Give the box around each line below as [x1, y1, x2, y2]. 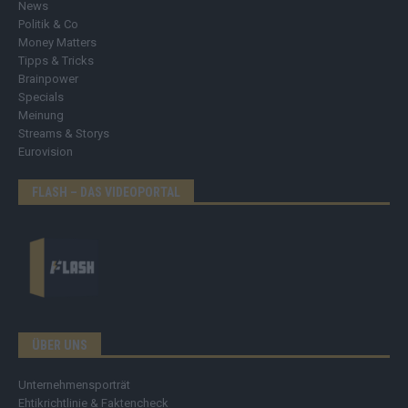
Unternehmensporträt [18, 378, 130, 393]
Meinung [18, 108, 64, 123]
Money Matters [18, 36, 97, 50]
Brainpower [18, 72, 78, 87]
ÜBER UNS [32, 338, 87, 353]
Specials [18, 90, 64, 105]
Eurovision [18, 145, 73, 159]
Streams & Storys [18, 127, 109, 141]
